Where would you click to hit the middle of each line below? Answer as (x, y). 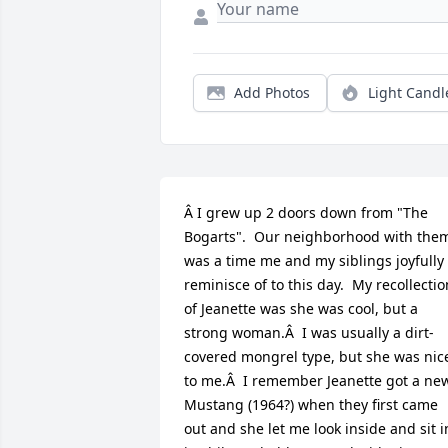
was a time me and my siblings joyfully (314, 260)
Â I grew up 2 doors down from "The (306, 212)
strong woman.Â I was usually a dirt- (309, 332)
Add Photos (272, 92)
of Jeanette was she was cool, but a (301, 308)
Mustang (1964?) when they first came (311, 404)
